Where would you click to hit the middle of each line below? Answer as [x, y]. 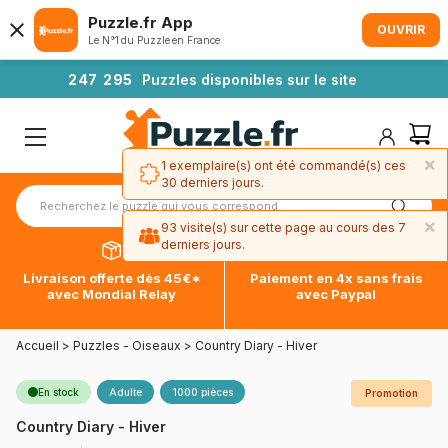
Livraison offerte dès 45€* [111, 278]
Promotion [391, 393]
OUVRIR [401, 29]
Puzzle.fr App [140, 22]
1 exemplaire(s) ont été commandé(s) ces [283, 165]
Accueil [37, 346]
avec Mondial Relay [112, 294]
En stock [58, 392]
